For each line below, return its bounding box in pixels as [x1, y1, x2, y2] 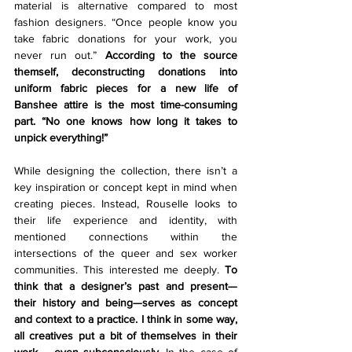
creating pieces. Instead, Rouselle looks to [14, 197, 237, 211]
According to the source [104, 49, 237, 62]
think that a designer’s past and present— [14, 280, 237, 293]
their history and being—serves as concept [14, 296, 237, 310]
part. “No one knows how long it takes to [14, 115, 237, 128]
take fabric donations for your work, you [14, 32, 237, 46]
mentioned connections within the [14, 230, 237, 244]
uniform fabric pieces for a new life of [14, 82, 237, 95]
